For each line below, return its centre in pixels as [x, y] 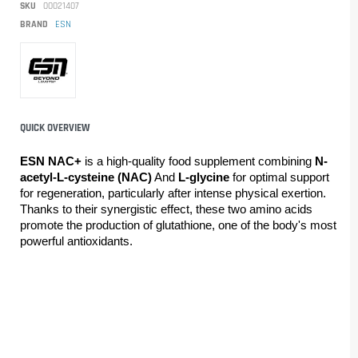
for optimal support [281, 177]
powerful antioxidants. [76, 241]
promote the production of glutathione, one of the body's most [178, 225]
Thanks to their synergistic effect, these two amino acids [166, 209]
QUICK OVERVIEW [55, 127]
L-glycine [205, 177]
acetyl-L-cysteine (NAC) [86, 177]
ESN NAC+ [52, 161]
